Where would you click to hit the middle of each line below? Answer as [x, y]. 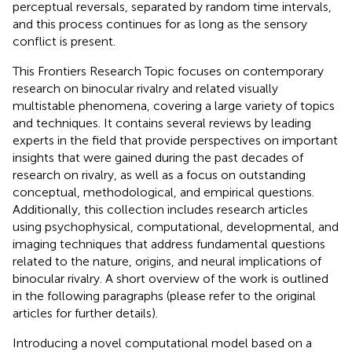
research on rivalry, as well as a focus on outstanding [159, 174]
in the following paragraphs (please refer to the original [164, 295]
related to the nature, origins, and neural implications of [167, 261]
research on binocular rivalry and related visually [145, 88]
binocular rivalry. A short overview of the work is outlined [170, 278]
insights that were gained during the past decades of [158, 157]
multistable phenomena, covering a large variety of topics [174, 105]
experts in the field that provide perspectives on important [175, 140]
